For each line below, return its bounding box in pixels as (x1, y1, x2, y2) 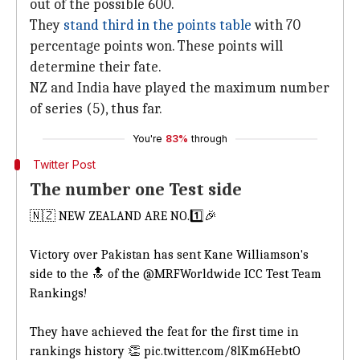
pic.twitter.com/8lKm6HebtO (144, 344, 301, 358)
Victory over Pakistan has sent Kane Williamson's (30, 247, 309, 262)
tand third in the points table (70, 17, 252, 34)
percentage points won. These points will (30, 38, 283, 55)
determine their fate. (30, 59, 162, 76)
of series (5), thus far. (30, 100, 162, 117)
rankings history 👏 (30, 344, 144, 358)
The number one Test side (30, 179, 242, 200)
